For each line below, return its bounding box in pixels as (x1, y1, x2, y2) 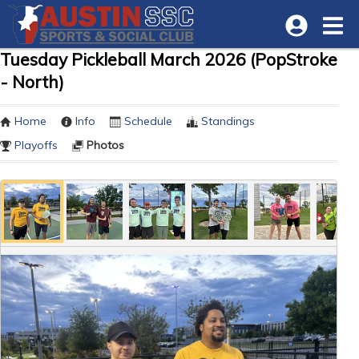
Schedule (124, 114, 172, 128)
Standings (201, 114, 255, 128)
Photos (87, 138, 124, 152)
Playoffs (14, 138, 58, 152)
